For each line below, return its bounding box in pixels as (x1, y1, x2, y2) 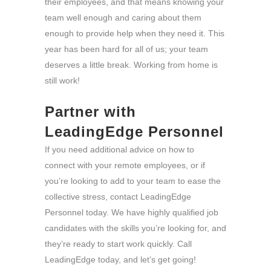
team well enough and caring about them (45, 12, 201, 22)
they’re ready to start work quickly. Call (45, 238, 192, 249)
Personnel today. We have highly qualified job (45, 207, 218, 217)
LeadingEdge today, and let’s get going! (45, 254, 198, 264)
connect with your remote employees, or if (45, 160, 205, 170)
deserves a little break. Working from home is (45, 59, 218, 70)
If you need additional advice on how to (45, 144, 194, 154)
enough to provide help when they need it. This (45, 28, 224, 38)
